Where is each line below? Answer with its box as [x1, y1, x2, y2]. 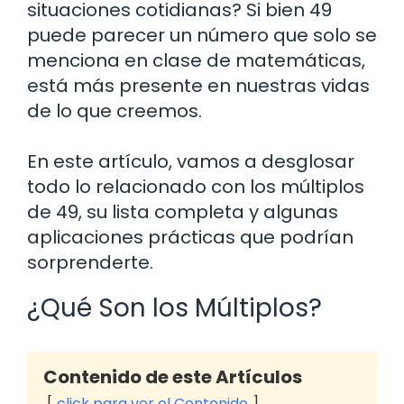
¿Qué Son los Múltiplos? [27, 289, 322, 326]
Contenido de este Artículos [43, 363, 302, 390]
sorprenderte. [27, 249, 153, 275]
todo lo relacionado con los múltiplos [27, 173, 364, 199]
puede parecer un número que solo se [27, 22, 377, 48]
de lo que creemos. [27, 97, 202, 124]
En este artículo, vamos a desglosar [27, 148, 354, 174]
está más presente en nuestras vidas [27, 72, 370, 98]
